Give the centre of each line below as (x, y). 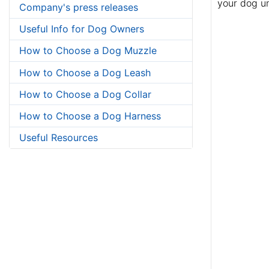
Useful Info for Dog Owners (82, 29)
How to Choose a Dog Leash (85, 72)
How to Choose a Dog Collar (85, 94)
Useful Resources (59, 138)
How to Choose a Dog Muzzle (88, 51)
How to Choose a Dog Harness (90, 116)
